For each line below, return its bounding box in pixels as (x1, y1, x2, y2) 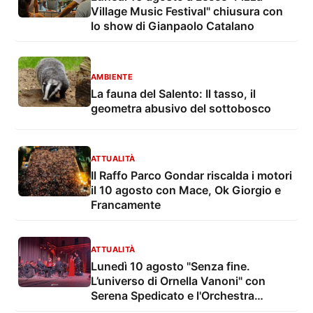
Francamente (91, 198, 161, 212)
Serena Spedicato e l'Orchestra (91, 289, 254, 303)
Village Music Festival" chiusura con (91, 4, 283, 19)
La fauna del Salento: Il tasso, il (91, 86, 256, 101)
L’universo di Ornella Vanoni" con (91, 274, 265, 289)
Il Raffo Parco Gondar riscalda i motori (91, 168, 292, 183)
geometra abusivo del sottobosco (91, 101, 271, 115)
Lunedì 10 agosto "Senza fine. (91, 259, 250, 274)
